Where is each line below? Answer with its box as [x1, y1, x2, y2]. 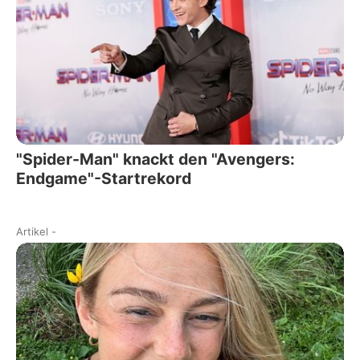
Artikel [16, 224, 48, 238]
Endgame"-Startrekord [16, 168, 191, 188]
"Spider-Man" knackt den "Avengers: [16, 149, 295, 169]
